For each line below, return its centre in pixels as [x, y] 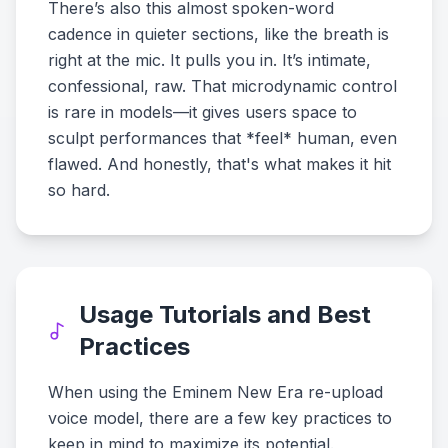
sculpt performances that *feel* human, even [222, 138]
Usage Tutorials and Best [224, 314]
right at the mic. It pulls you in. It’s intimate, [209, 60]
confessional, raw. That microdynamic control [222, 86]
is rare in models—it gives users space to [202, 112]
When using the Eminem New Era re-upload [215, 392]
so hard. [79, 190]
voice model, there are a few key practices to [220, 418]
